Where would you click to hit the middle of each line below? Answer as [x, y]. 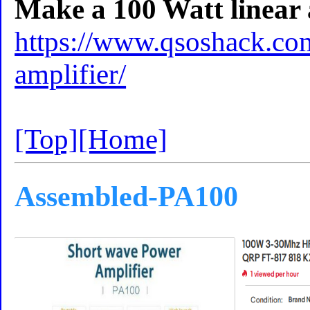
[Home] [123, 139]
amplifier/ [71, 74]
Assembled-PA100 [127, 196]
